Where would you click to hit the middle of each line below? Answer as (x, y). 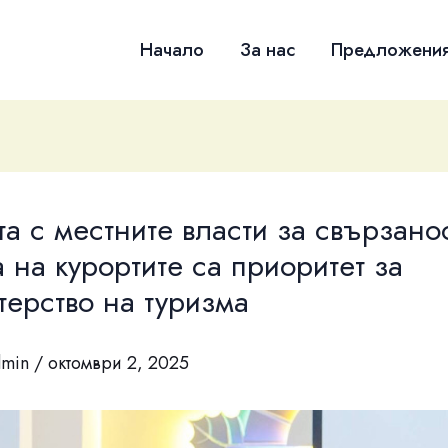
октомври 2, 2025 (118, 363)
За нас (267, 49)
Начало (172, 49)
